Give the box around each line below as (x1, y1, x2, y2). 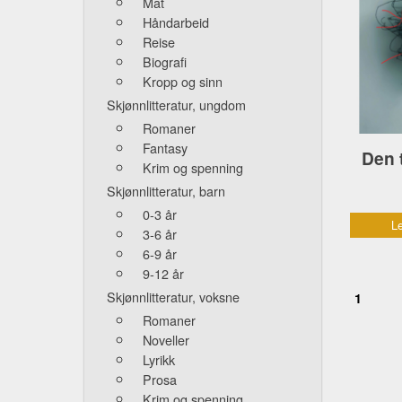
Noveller (143, 330, 189, 350)
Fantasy (143, 138, 188, 158)
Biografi (143, 52, 187, 72)
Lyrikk (143, 350, 175, 370)
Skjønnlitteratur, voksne (107, 287, 240, 307)
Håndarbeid (143, 13, 209, 32)
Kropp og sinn (143, 72, 223, 92)
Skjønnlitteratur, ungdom (107, 95, 246, 115)
